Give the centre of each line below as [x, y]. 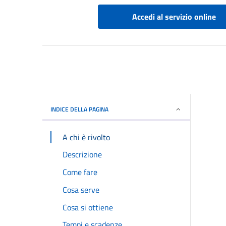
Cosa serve [81, 189]
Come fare [80, 172]
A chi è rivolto [86, 137]
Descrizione [82, 155]
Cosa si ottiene [88, 207]
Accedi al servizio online [174, 17]
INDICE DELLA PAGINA [79, 109]
